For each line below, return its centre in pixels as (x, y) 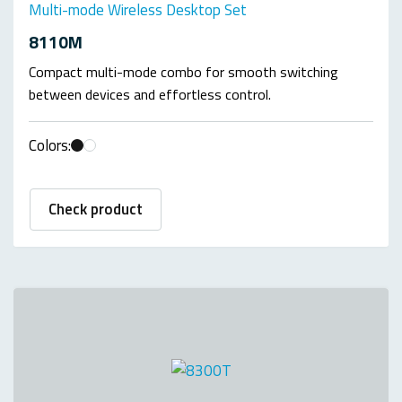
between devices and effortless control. (150, 95)
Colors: (50, 146)
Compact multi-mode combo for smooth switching (184, 72)
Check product (96, 210)
